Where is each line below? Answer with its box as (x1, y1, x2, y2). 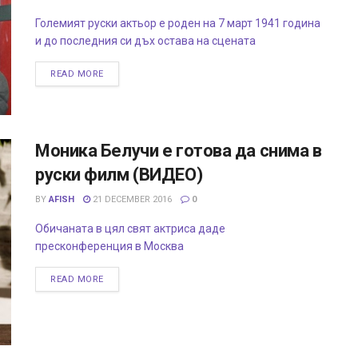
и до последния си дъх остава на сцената (35, 34, 256, 47)
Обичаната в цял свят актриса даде (35, 222, 225, 236)
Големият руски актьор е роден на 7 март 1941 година (35, 17, 320, 30)
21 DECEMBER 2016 (90, 194, 172, 205)
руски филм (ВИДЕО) (35, 165, 203, 185)
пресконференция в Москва (35, 240, 189, 253)
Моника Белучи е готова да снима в (35, 141, 322, 161)
